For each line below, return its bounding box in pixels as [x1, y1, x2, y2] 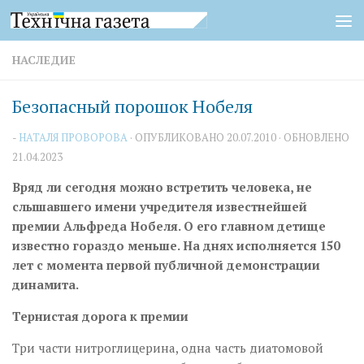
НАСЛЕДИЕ [12, 52, 76, 67]
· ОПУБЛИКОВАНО [130, 130, 227, 145]
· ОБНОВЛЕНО [276, 130, 349, 145]
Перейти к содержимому [22, 15, 191, 33]
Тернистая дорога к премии [12, 308, 188, 324]
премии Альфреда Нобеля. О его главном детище [12, 218, 326, 234]
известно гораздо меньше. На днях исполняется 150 [12, 237, 340, 253]
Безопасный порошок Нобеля [12, 94, 253, 118]
